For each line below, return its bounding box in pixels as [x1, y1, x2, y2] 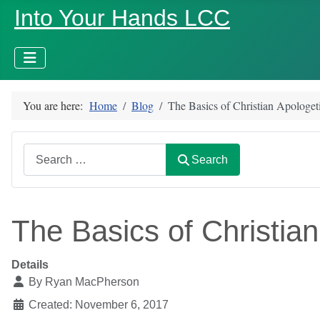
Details [11, 259, 49, 271]
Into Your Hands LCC [14, 5, 230, 31]
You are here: [23, 98, 89, 113]
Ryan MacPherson [45, 276, 139, 289]
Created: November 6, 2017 [29, 299, 169, 311]
